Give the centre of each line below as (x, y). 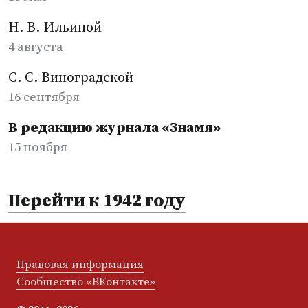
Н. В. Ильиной (55, 27)
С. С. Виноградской (71, 77)
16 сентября (44, 97)
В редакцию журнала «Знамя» (114, 127)
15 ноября (38, 147)
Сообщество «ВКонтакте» (86, 281)
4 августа (36, 46)
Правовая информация (80, 264)
